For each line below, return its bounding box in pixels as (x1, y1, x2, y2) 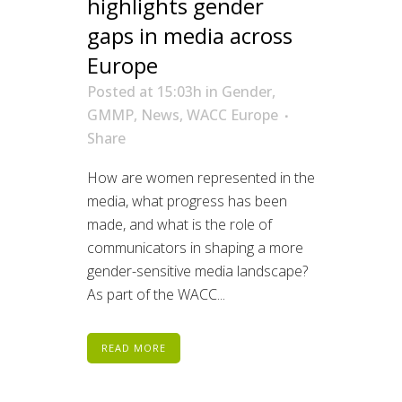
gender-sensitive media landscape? (87, 260, 308, 281)
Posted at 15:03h (87, 81, 202, 101)
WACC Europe (187, 104, 278, 125)
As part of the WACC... (87, 284, 225, 304)
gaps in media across (87, 20, 293, 50)
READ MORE (101, 340, 166, 354)
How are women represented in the (87, 167, 315, 188)
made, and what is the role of (87, 214, 272, 234)
